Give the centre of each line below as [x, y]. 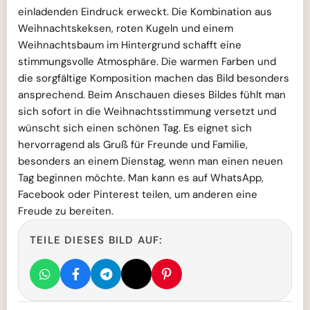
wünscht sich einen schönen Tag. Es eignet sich [135, 128]
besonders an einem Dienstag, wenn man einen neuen [151, 162]
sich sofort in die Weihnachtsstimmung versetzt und [147, 112]
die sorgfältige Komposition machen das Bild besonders [154, 79]
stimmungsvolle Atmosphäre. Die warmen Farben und [147, 62]
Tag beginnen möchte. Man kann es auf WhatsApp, [141, 178]
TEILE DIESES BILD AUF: [97, 240]
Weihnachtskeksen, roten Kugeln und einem [126, 29]
